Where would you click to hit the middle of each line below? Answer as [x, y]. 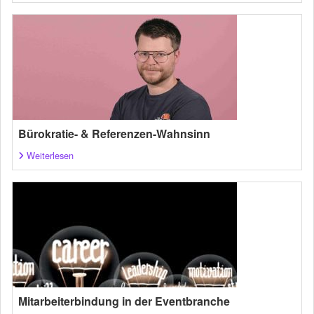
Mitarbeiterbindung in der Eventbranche [124, 301]
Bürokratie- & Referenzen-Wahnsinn [114, 133]
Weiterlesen [50, 155]
